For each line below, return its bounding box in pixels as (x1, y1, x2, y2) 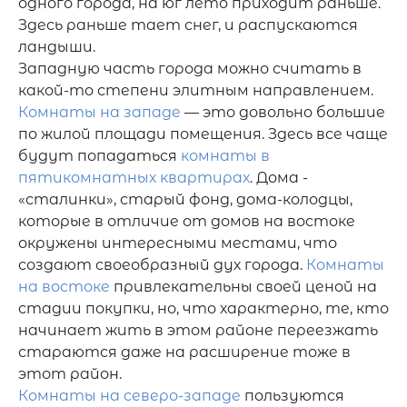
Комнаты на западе (18, 104, 181, 121)
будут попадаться (18, 147, 181, 164)
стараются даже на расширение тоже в (18, 343, 351, 361)
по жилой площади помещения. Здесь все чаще (18, 125, 388, 143)
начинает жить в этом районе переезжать (18, 322, 378, 339)
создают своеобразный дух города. (18, 256, 306, 273)
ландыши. (18, 38, 99, 55)
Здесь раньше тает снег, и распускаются (18, 16, 358, 34)
